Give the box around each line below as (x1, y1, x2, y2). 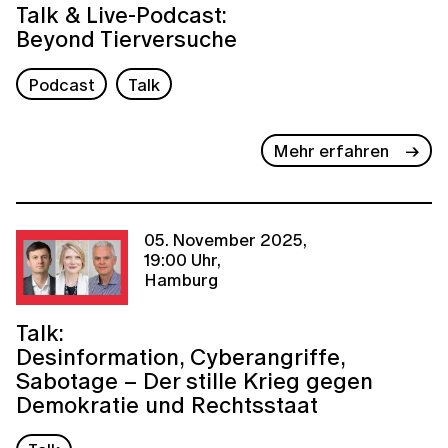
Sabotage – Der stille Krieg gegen (16, 363, 373, 397)
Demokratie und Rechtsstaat (16, 387, 318, 421)
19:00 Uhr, (144, 246, 221, 272)
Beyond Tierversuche (16, 21, 237, 55)
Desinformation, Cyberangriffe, (16, 339, 345, 373)
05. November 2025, (144, 226, 307, 252)
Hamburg (144, 266, 218, 292)
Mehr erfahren (273, 138, 390, 163)
